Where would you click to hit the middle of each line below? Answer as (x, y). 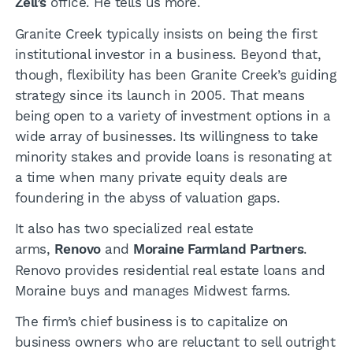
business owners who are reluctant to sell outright (175, 342)
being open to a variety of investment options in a (173, 115)
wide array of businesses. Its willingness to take (166, 136)
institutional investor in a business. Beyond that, (168, 54)
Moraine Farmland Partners (219, 249)
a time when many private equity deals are (151, 177)
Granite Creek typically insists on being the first (166, 33)
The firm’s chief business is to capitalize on (151, 321)
